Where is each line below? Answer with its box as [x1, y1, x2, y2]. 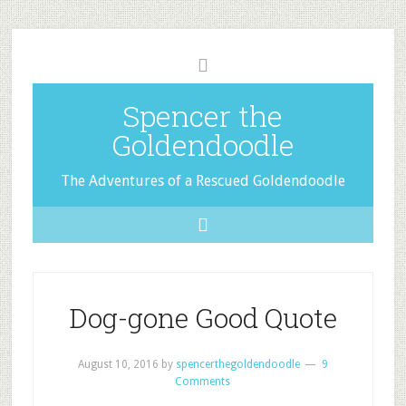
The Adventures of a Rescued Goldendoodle [60, 172, 345, 189]
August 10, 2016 [77, 358, 159, 371]
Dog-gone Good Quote [68, 300, 337, 335]
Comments [175, 375, 231, 388]
